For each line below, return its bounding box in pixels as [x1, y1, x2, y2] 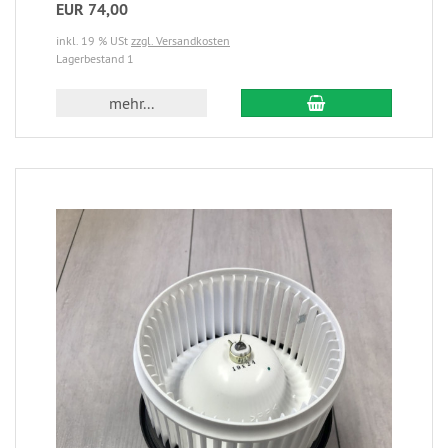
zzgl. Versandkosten [131, 33, 230, 49]
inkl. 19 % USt [56, 33, 131, 49]
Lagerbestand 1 [56, 51, 134, 67]
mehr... [109, 93, 155, 114]
